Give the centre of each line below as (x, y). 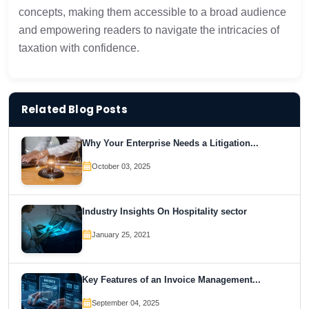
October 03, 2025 (121, 166)
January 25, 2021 (121, 235)
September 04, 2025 (126, 303)
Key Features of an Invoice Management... (171, 280)
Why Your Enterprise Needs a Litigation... (170, 143)
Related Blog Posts (74, 109)
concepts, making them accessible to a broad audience (152, 12)
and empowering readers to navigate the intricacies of (149, 30)
